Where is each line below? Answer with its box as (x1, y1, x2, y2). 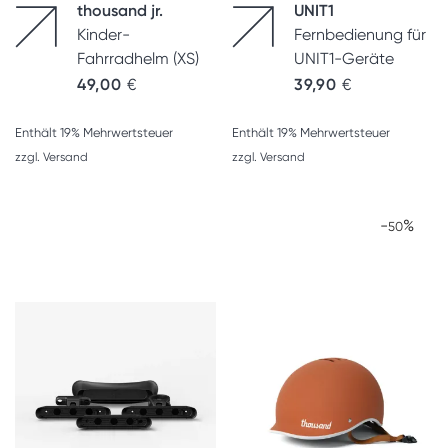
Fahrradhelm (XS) (77, 49, 199, 68)
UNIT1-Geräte (294, 49, 394, 68)
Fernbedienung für (294, 25, 426, 44)
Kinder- (77, 25, 130, 44)
